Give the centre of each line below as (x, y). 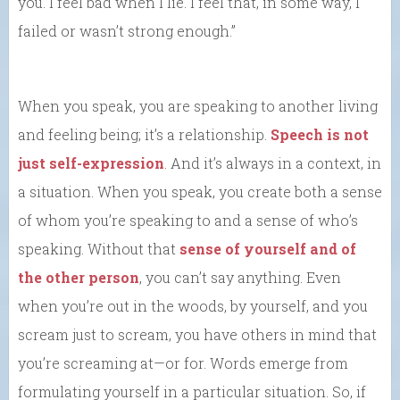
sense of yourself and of (268, 249)
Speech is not (320, 135)
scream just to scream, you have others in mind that (197, 335)
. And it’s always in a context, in (273, 163)
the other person (79, 278)
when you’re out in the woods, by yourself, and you (193, 306)
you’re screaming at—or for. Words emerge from (183, 363)
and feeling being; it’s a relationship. (144, 135)
